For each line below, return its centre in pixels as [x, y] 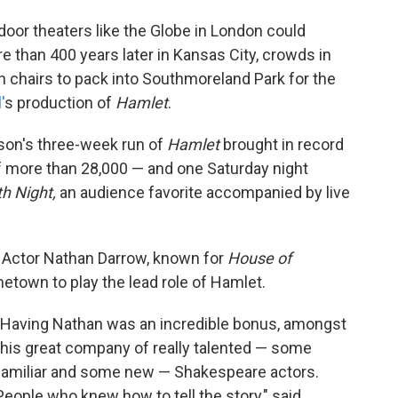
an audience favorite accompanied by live [205, 193]
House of [259, 259]
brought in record [282, 145]
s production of [60, 103]
